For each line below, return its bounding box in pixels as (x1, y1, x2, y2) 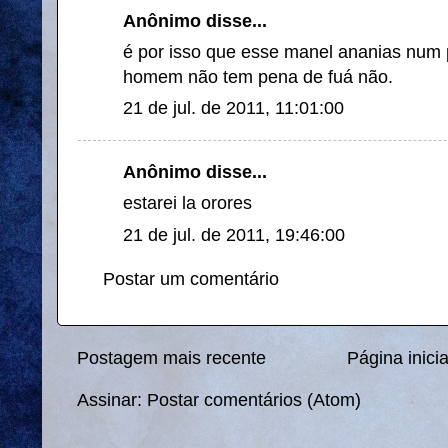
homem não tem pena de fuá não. (123, 66, 393, 87)
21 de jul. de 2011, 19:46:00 (123, 224, 345, 245)
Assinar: (77, 390, 147, 411)
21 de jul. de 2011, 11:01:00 (123, 98, 344, 119)
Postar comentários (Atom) (147, 390, 361, 411)
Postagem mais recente (77, 348, 266, 369)
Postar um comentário (103, 268, 279, 289)
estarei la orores (123, 193, 252, 214)
